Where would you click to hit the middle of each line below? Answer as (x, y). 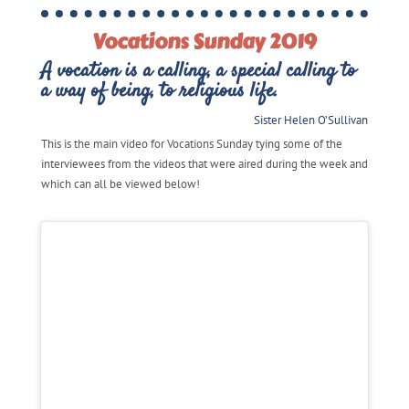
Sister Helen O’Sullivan (311, 121)
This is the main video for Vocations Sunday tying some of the (191, 143)
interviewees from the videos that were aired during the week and (204, 163)
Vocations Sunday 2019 (204, 42)
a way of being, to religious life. (159, 92)
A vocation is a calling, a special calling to (198, 72)
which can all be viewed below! (120, 184)
